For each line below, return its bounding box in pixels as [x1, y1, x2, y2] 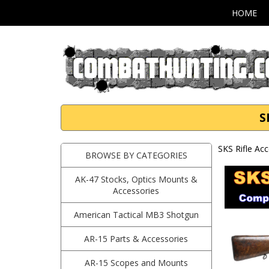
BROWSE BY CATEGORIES [85, 150, 187, 161]
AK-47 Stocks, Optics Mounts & [74, 174, 198, 185]
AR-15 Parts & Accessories [84, 233, 189, 244]
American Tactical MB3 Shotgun [73, 209, 199, 220]
